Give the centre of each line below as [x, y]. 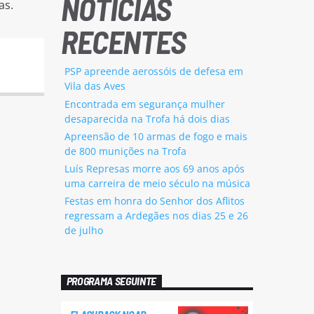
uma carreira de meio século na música [157, 183]
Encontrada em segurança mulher [144, 104]
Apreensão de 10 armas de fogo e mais [156, 136]
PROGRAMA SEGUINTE [111, 281]
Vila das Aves [95, 86]
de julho [83, 230]
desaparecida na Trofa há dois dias [147, 118]
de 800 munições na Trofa [125, 151]
